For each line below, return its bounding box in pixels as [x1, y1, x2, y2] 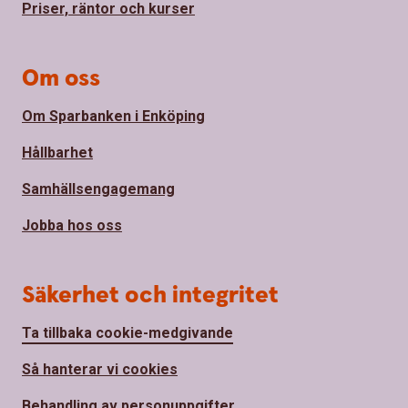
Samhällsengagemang [22, 180, 175, 199]
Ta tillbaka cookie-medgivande [22, 324, 233, 342]
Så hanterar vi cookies [22, 361, 178, 379]
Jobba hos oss [22, 217, 122, 235]
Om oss [22, 63, 100, 96]
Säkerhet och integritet [22, 280, 279, 312]
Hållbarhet [22, 144, 93, 162]
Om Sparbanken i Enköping [22, 107, 205, 126]
